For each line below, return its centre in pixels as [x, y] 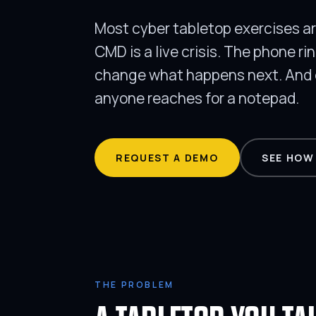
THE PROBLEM [135, 285]
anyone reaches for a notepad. [197, 98]
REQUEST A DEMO [167, 157]
